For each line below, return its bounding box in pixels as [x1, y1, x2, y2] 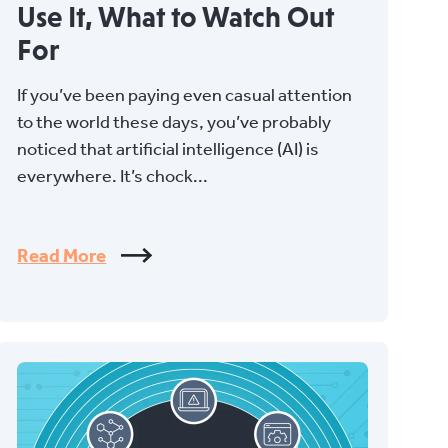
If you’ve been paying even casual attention [17, 83, 353, 105]
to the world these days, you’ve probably [17, 110, 332, 132]
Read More [17, 243, 107, 267]
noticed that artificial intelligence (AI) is [17, 137, 320, 159]
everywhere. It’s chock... [17, 164, 209, 186]
